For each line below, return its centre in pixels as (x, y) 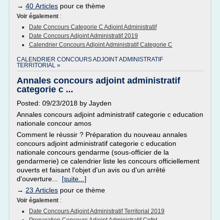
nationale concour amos (54, 123)
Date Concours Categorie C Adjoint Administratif (93, 27)
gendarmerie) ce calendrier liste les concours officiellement (108, 161)
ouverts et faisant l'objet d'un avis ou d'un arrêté (91, 170)
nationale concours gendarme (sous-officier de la (93, 152)
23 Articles (42, 190)
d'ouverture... (39, 179)
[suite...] (74, 179)
